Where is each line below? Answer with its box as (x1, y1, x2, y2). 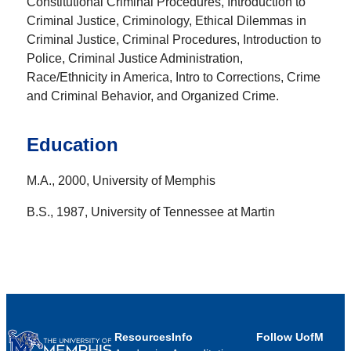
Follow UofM (256, 330, 324, 343)
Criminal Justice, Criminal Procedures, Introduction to (27, 32, 321, 46)
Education (27, 133, 118, 155)
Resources (114, 330, 172, 343)
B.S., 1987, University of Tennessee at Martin (27, 204, 275, 219)
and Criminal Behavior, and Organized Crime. (27, 89, 282, 103)
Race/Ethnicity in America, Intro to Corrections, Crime (27, 70, 320, 84)
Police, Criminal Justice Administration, (27, 51, 243, 65)
